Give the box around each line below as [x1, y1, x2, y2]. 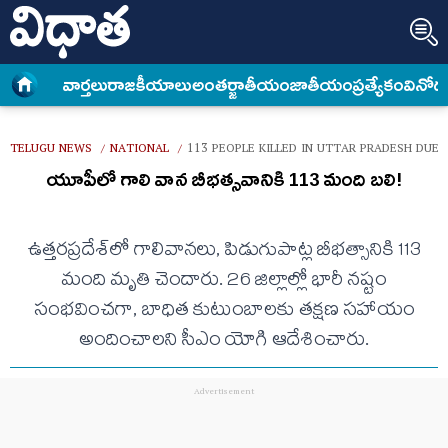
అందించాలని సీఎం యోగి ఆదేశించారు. [79, 325, 369, 359]
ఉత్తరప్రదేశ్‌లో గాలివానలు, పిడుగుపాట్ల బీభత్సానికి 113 [27, 235, 421, 269]
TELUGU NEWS [10, 137, 92, 164]
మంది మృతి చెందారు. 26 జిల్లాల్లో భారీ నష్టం [61, 265, 387, 299]
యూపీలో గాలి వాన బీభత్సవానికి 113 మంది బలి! [46, 167, 402, 191]
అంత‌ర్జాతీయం [192, 74, 291, 97]
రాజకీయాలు [108, 74, 193, 97]
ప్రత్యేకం [353, 74, 405, 97]
